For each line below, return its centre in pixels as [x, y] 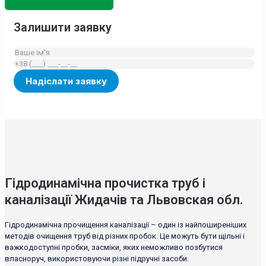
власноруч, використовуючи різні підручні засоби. [97, 258]
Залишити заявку [63, 28]
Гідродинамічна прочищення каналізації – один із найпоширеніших [126, 224]
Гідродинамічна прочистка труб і [105, 183]
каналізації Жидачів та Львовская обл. [124, 199]
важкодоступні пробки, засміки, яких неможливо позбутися [114, 247]
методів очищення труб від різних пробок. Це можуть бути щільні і [125, 236]
